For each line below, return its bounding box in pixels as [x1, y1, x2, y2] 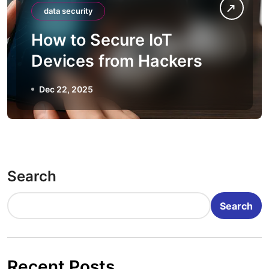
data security [44, 6, 92, 16]
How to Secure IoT [31, 30, 173, 50]
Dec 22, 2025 [39, 84, 93, 94]
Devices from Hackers [31, 51, 202, 71]
